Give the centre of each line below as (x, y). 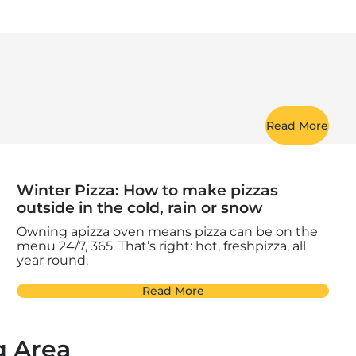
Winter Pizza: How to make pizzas (147, 191)
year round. (52, 261)
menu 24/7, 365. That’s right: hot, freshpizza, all (161, 246)
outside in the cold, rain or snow (139, 208)
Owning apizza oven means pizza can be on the (167, 232)
